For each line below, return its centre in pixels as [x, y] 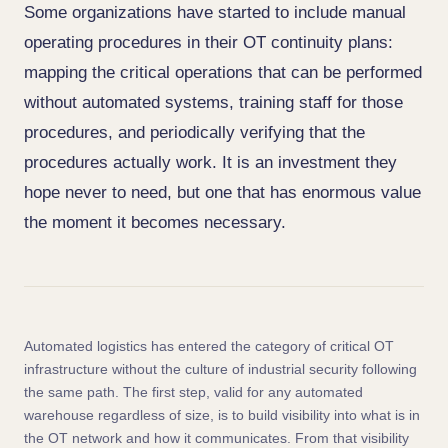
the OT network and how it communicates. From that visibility [216, 438]
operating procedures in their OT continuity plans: [208, 42]
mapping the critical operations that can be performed [223, 72]
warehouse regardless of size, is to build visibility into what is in [222, 415]
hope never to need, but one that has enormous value [222, 192]
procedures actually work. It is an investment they [210, 162]
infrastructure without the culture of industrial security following [220, 369]
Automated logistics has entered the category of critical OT [209, 346]
